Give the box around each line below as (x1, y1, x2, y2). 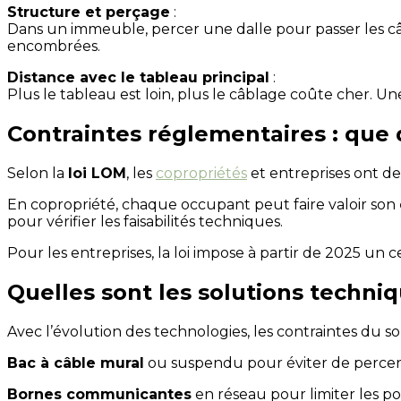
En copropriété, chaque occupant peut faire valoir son (7, 196, 399, 214)
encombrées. (7, 38, 100, 55)
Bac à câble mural (7, 354, 144, 371)
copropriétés (156, 165, 247, 183)
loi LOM (68, 165, 126, 183)
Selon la (7, 165, 68, 183)
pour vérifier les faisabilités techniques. (7, 213, 283, 231)
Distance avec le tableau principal (7, 69, 269, 87)
